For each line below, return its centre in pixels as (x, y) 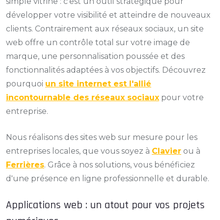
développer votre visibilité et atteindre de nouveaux (108, 15)
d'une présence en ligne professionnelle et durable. (108, 179)
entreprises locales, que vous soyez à (79, 151)
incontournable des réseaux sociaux (82, 97)
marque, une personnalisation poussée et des (95, 56)
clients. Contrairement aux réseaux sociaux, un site (105, 29)
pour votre (181, 97)
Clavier (166, 151)
